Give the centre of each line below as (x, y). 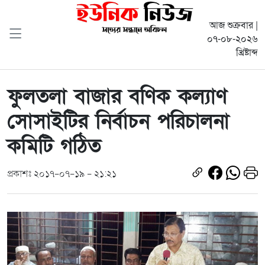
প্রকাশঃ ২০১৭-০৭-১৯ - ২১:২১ (62, 174)
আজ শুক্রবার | (234, 26)
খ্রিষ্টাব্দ (247, 53)
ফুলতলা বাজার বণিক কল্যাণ (117, 96)
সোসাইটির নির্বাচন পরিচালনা (118, 121)
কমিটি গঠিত (54, 146)
